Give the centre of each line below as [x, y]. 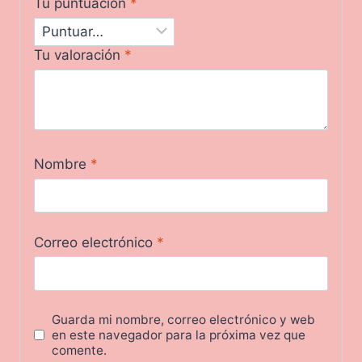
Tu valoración [79, 55]
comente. [80, 350]
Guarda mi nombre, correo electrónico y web [184, 319]
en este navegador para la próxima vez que [179, 335]
